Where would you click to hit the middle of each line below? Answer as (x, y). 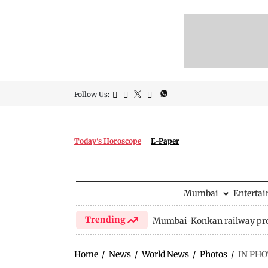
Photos (214, 254)
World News (165, 254)
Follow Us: (92, 94)
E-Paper (165, 141)
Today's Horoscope (108, 141)
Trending (106, 220)
